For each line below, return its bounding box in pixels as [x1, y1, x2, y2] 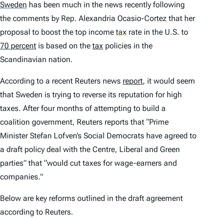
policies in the [103, 41, 153, 51]
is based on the [36, 41, 92, 51]
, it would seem [143, 76, 195, 86]
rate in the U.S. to [127, 27, 188, 37]
